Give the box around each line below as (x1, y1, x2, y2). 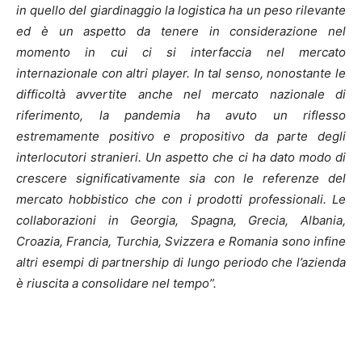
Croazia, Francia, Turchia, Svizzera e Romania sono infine (16, 234, 346, 250)
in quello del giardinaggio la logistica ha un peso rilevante (16, 2, 346, 19)
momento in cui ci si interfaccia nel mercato (16, 44, 346, 61)
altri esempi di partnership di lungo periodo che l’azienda (16, 255, 346, 271)
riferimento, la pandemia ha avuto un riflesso (16, 107, 346, 124)
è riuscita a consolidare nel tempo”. (16, 276, 217, 292)
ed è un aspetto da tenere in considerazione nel (16, 23, 346, 40)
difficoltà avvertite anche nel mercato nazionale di (16, 86, 346, 103)
